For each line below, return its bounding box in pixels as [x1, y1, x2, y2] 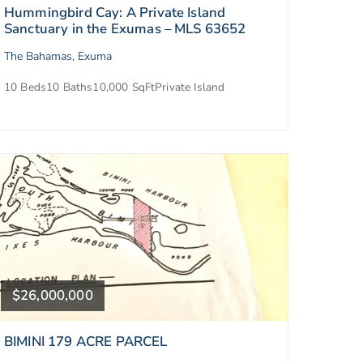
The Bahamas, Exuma [4, 49, 112, 65]
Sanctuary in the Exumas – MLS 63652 [4, 19, 246, 39]
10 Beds [4, 79, 47, 96]
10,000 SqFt [92, 79, 156, 96]
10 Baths [46, 79, 93, 96]
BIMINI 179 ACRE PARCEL [4, 331, 168, 351]
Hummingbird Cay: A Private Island [4, 3, 226, 23]
